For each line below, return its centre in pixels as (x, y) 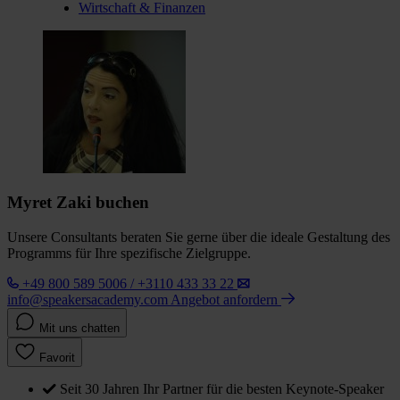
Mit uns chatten (79, 329)
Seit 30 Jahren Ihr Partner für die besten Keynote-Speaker (222, 389)
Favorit (57, 358)
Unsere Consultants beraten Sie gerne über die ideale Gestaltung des (199, 237)
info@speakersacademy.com (87, 300)
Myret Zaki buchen (78, 203)
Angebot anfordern (226, 300)
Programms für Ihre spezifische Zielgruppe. (129, 254)
